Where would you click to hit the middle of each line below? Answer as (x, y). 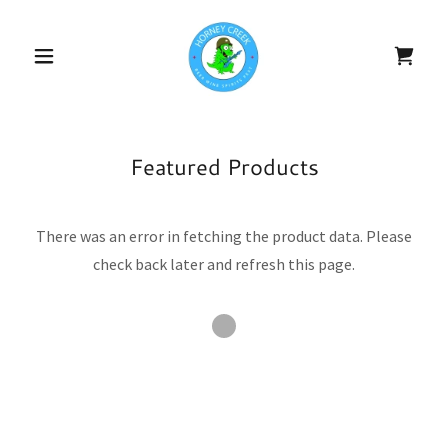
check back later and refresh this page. (224, 264)
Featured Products (224, 166)
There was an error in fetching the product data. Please (224, 236)
